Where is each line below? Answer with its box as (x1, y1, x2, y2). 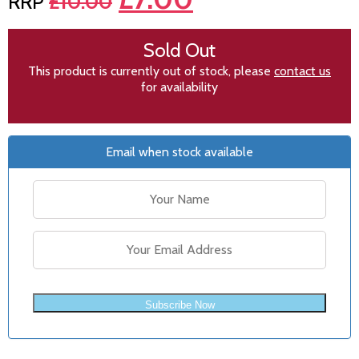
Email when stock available (106, 143, 253, 159)
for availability (141, 79, 218, 95)
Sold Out (143, 38, 216, 62)
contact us (274, 63, 331, 79)
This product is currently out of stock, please (28, 63, 274, 79)
